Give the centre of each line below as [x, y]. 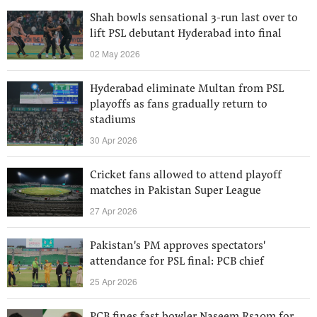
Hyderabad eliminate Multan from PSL [187, 89]
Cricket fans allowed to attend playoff [186, 175]
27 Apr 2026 [114, 211]
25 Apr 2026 [114, 281]
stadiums [113, 120]
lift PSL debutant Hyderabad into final [186, 34]
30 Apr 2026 [114, 140]
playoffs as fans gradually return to [179, 105]
